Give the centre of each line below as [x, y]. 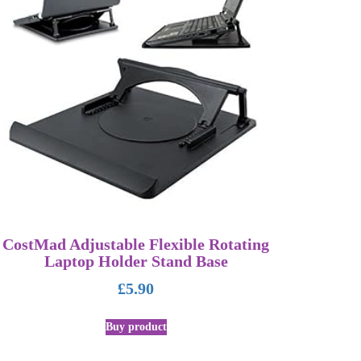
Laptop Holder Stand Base [136, 262]
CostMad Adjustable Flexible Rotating [136, 245]
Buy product [136, 326]
